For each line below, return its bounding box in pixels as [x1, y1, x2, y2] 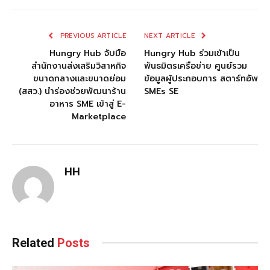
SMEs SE [144, 84, 178, 98]
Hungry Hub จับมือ [49, 46, 126, 60]
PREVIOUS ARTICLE [57, 30, 126, 41]
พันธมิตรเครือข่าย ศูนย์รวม [144, 59, 247, 72]
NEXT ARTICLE [144, 30, 198, 41]
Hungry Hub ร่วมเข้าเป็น [144, 46, 240, 60]
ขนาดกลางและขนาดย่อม [33, 72, 126, 85]
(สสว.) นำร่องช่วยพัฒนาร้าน [19, 84, 126, 98]
